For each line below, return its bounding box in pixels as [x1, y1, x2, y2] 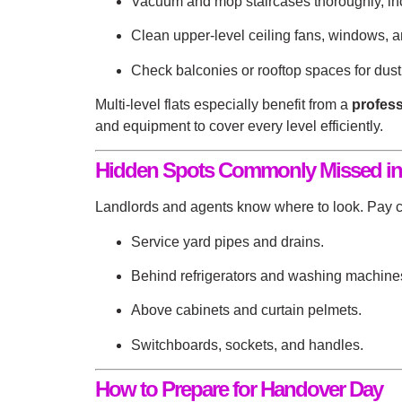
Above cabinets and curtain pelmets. [131, 302, 362, 319]
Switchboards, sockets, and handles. [131, 336, 363, 353]
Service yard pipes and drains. [131, 233, 324, 249]
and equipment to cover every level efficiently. [95, 118, 383, 134]
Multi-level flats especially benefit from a [95, 96, 352, 112]
